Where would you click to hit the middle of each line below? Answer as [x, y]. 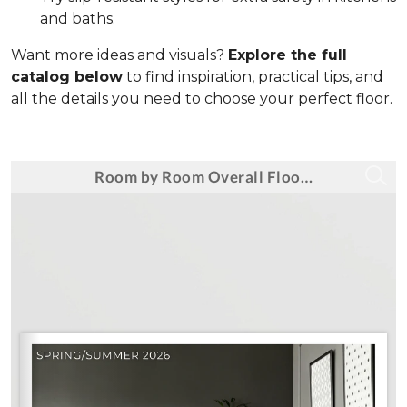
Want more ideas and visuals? [119, 55]
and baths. [78, 19]
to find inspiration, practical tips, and [253, 77]
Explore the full [288, 55]
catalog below [67, 77]
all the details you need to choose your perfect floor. [202, 99]
